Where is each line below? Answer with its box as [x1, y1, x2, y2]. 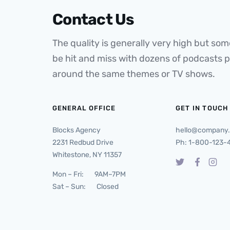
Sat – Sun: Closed [52, 182, 119, 191]
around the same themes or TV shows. [52, 68, 215, 80]
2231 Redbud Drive [52, 138, 113, 147]
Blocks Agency [52, 126, 101, 135]
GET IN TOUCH [175, 104, 228, 112]
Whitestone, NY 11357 [52, 150, 122, 159]
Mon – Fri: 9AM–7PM [52, 170, 126, 179]
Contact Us [52, 10, 135, 29]
